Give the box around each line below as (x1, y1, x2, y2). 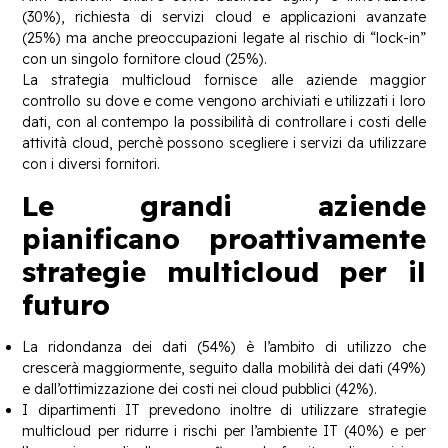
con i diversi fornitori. (22, 154, 161, 173)
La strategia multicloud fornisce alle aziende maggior (22, 70, 426, 89)
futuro (22, 287, 111, 323)
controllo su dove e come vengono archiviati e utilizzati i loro (22, 91, 426, 110)
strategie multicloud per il (22, 254, 426, 290)
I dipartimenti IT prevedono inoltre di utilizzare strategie (22, 401, 426, 420)
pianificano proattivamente (22, 221, 426, 257)
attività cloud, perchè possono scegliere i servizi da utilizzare (22, 133, 426, 152)
